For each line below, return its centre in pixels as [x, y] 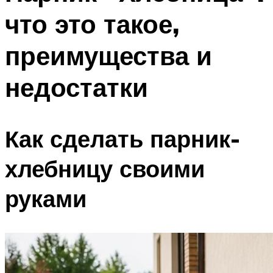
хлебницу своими [105, 169]
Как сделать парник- [122, 139]
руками [46, 199]
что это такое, [92, 23]
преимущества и [108, 55]
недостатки [76, 87]
